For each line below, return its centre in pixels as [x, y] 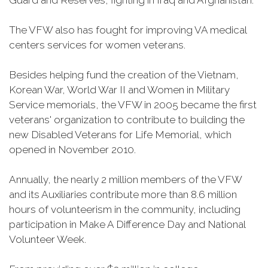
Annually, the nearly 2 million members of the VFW [125, 179]
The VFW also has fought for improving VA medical [128, 30]
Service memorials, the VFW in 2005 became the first [133, 105]
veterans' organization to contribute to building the [127, 120]
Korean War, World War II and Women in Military [119, 90]
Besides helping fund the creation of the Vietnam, [124, 75]
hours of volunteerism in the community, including [125, 209]
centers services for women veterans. [97, 45]
